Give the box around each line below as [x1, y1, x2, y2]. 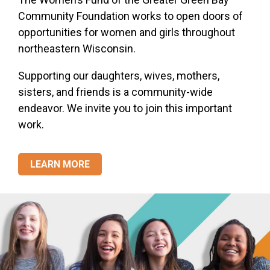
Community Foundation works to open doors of [18, 10, 243, 22]
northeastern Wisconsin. [18, 42, 136, 55]
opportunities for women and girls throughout [18, 26, 235, 39]
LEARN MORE [30, 159, 90, 170]
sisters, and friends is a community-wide [18, 86, 213, 98]
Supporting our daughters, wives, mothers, [18, 69, 219, 82]
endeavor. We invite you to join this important [18, 102, 232, 115]
